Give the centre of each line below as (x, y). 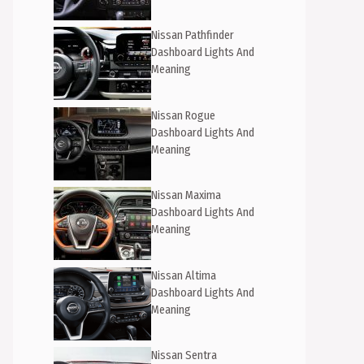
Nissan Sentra (184, 355)
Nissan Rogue (183, 115)
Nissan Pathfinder (193, 35)
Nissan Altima (184, 275)
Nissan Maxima (186, 195)
